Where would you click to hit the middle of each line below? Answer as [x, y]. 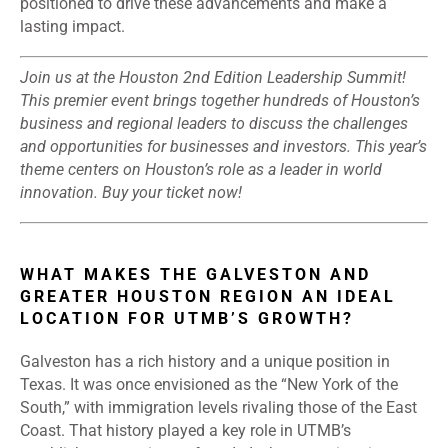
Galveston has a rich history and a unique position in [205, 362]
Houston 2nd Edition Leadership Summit [260, 78]
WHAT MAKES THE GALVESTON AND [195, 275]
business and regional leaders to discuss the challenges [214, 124]
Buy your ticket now [170, 193]
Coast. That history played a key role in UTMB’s [185, 431]
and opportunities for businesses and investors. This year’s [223, 147]
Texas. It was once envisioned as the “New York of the [209, 385]
